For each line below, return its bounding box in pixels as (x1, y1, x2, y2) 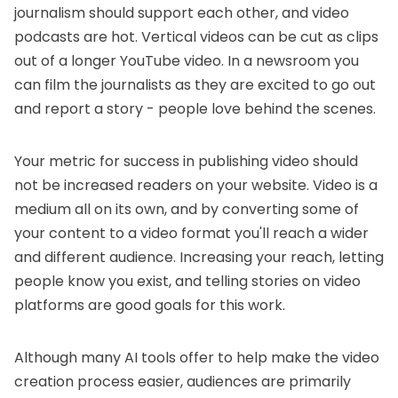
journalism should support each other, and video (14, 3, 349, 24)
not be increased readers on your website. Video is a (14, 175, 378, 196)
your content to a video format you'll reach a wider (14, 223, 369, 244)
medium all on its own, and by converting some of (14, 199, 359, 220)
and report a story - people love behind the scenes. (14, 99, 376, 120)
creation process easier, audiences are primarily (14, 371, 351, 393)
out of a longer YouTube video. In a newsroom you (14, 51, 359, 72)
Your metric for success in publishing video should (14, 151, 358, 172)
